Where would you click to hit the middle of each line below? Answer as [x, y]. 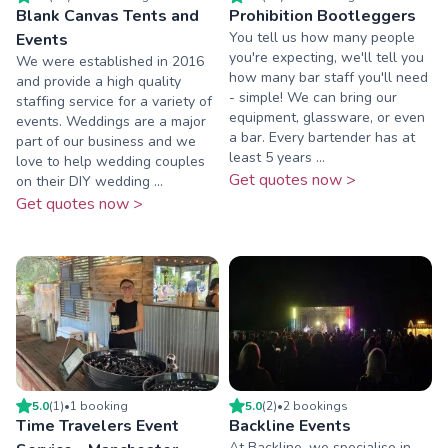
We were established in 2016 [110, 61]
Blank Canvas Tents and [107, 15]
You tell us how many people [322, 37]
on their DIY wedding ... [89, 181]
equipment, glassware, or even [327, 117]
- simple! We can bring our [313, 97]
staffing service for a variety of [114, 101]
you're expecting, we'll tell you [326, 57]
